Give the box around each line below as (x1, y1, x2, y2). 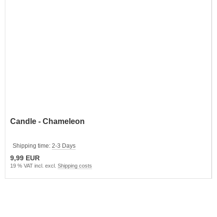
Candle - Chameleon (10, 117, 85, 125)
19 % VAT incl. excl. (10, 162, 58, 169)
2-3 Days (52, 142, 76, 149)
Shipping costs (58, 162, 92, 169)
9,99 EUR (10, 154, 40, 162)
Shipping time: (13, 142, 52, 149)
